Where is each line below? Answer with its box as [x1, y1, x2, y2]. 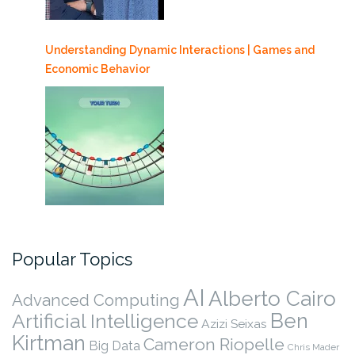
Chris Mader [288, 341, 339, 353]
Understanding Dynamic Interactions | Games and [45, 43, 315, 56]
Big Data [89, 337, 140, 353]
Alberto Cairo [208, 286, 336, 311]
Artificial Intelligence [12, 309, 198, 333]
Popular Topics [12, 248, 132, 269]
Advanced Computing [12, 290, 180, 310]
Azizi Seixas [201, 315, 267, 331]
